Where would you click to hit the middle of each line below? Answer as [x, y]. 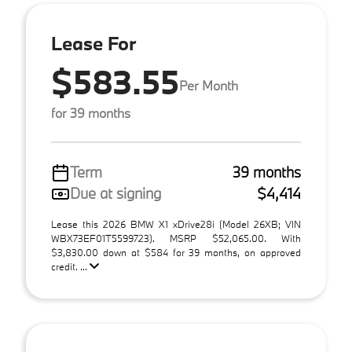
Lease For [93, 43]
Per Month [209, 85]
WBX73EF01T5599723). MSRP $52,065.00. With [176, 238]
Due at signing [115, 193]
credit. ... [70, 266]
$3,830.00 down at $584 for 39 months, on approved [176, 252]
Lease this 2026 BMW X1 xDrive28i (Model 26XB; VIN [176, 224]
